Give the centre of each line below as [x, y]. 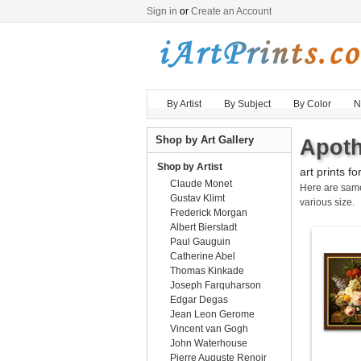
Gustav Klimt [197, 198]
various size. [327, 202]
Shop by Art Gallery [205, 140]
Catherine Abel [203, 256]
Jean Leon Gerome [212, 314]
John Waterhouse [209, 343]
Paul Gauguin [200, 242]
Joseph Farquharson [216, 285]
